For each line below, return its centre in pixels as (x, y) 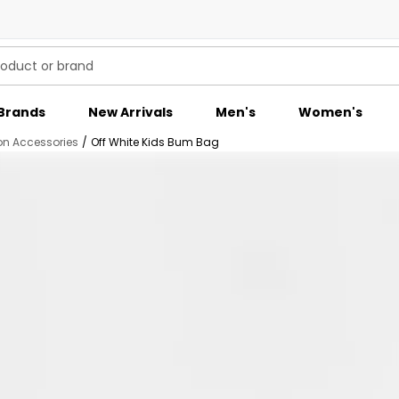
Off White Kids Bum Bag (155, 142)
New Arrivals (130, 112)
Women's (330, 112)
